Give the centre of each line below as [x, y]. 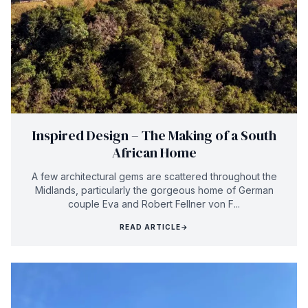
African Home [154, 152]
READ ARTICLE [150, 227]
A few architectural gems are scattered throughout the [154, 176]
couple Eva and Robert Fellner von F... [154, 203]
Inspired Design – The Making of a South [154, 135]
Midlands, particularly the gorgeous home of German [154, 190]
